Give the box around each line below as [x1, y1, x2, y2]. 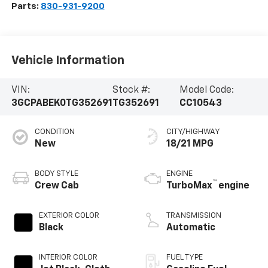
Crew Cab [34, 181, 79, 191]
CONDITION [34, 127, 75, 136]
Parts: [11, 1, 41, 11]
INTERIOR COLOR [38, 253, 98, 261]
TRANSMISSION [166, 211, 221, 220]
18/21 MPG [166, 139, 214, 149]
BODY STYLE [34, 169, 78, 178]
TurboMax [166, 181, 212, 191]
